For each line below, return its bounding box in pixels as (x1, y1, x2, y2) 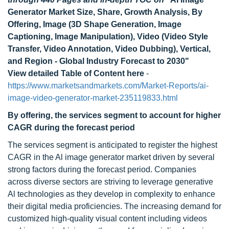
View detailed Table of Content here (8, 69, 144, 78)
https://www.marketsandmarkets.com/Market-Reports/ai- (8, 81, 209, 90)
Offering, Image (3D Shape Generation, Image (8, 20, 181, 29)
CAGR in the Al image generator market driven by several (8, 153, 215, 162)
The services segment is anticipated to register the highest (8, 141, 217, 149)
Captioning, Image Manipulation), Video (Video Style (8, 32, 208, 41)
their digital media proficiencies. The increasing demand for (8, 202, 221, 211)
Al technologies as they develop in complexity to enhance (8, 190, 215, 198)
